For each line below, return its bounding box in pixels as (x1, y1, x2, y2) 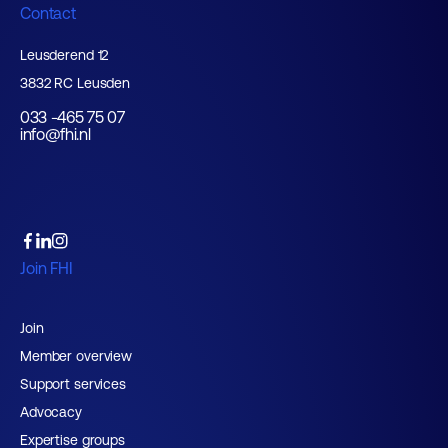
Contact (20, 4, 77, 22)
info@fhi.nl (20, 125, 91, 143)
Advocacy (20, 404, 82, 420)
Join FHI (20, 259, 73, 277)
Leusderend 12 (20, 47, 109, 63)
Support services (20, 376, 126, 392)
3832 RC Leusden (20, 75, 131, 91)
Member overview (20, 348, 133, 364)
